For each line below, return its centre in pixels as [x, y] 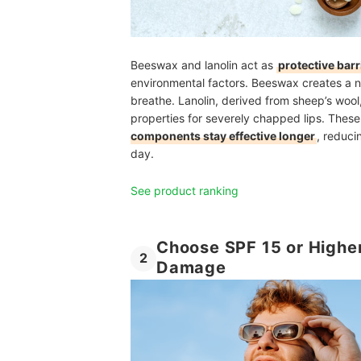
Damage [191, 267]
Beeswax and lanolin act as [203, 64]
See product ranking [185, 190]
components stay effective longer [223, 135]
